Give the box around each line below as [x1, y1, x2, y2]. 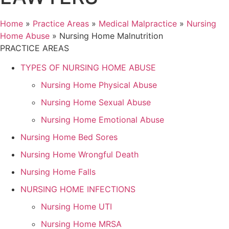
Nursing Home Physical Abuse [41, 80, 157, 90]
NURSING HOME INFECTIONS [20, 184, 135, 195]
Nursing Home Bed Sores [20, 132, 118, 143]
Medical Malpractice [99, 18, 177, 29]
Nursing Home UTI [41, 201, 112, 212]
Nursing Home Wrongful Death [20, 149, 139, 160]
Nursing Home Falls [20, 167, 96, 177]
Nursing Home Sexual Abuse [41, 97, 151, 108]
